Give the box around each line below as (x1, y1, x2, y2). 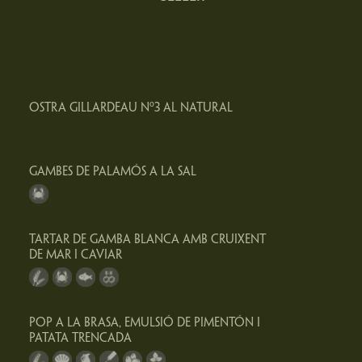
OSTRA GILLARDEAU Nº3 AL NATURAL (28, 103, 233, 114)
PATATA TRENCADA (28, 333, 132, 344)
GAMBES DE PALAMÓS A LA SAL (28, 166, 196, 178)
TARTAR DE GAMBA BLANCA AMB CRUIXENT (28, 234, 266, 246)
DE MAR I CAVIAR (28, 250, 122, 261)
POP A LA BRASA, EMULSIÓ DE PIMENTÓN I (28, 318, 260, 329)
